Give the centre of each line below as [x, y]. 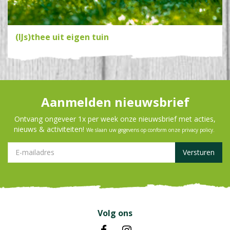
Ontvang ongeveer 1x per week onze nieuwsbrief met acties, [115, 119]
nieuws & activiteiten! [50, 129]
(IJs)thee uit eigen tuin [62, 37]
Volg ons [115, 213]
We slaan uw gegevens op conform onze [134, 130]
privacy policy [197, 130]
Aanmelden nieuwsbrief [115, 102]
